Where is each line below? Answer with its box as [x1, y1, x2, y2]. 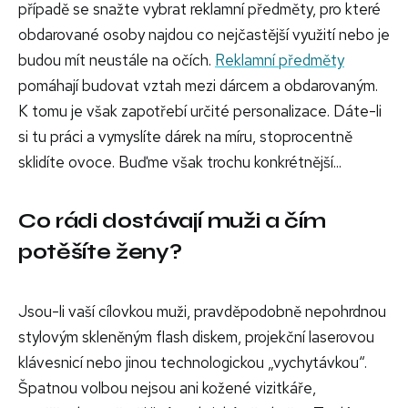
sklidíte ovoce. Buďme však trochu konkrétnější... [18, 152, 342, 173]
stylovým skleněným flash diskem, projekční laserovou [18, 327, 374, 348]
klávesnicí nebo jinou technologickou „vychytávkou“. [18, 352, 367, 373]
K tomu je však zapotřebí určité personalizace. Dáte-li [18, 101, 382, 122]
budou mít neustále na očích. [18, 50, 215, 71]
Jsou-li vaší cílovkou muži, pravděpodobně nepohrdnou [18, 301, 386, 322]
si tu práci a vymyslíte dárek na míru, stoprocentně [18, 127, 352, 148]
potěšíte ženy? [18, 240, 182, 265]
